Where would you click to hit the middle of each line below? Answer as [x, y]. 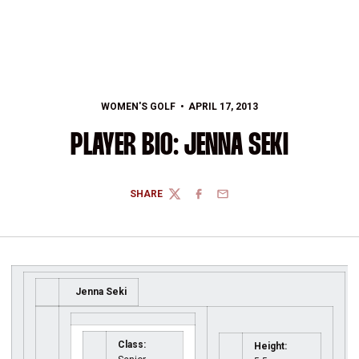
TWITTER [189, 200]
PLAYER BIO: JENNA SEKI [179, 146]
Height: [270, 346]
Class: [132, 345]
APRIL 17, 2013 [223, 107]
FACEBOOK [218, 200]
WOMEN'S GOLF [139, 107]
